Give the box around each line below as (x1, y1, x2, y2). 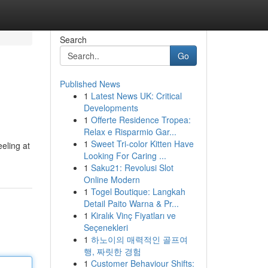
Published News (59, 78, 120, 90)
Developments (83, 102, 138, 114)
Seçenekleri (83, 221, 128, 233)
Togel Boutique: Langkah (90, 185, 185, 197)
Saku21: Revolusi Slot (90, 162, 173, 173)
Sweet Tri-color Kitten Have (90, 138, 194, 150)
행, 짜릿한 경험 (83, 245, 141, 257)
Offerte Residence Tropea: (90, 114, 191, 126)
